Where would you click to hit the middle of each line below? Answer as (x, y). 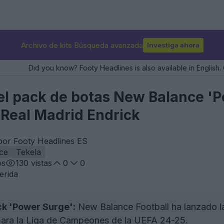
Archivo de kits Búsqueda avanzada (82, 45)
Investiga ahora (173, 45)
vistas (40, 163)
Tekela (28, 152)
